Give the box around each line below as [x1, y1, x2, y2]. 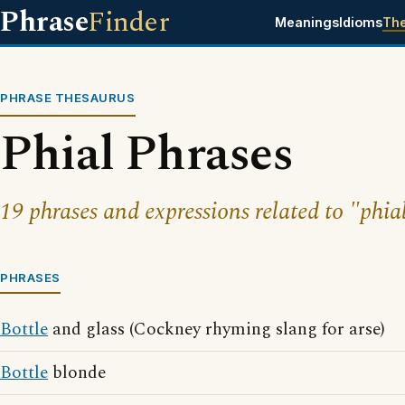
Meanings [274, 14, 339, 30]
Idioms [338, 14, 382, 30]
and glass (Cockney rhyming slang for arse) [48, 316, 385, 343]
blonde [48, 360, 106, 386]
